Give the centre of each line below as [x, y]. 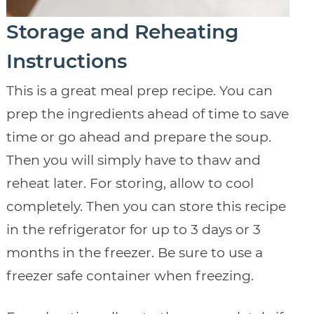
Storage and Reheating [122, 31]
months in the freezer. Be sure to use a [134, 252]
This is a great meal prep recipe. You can [139, 90]
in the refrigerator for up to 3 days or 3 [133, 229]
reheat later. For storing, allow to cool [130, 183]
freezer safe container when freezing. [130, 275]
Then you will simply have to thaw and [133, 160]
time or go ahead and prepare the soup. [138, 137]
